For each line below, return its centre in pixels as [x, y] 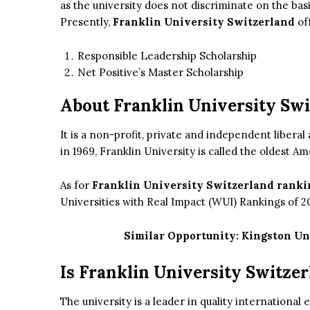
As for [76, 185]
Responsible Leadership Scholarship [167, 56]
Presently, [86, 22]
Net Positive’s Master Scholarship [161, 73]
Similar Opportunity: [182, 236]
